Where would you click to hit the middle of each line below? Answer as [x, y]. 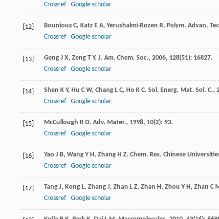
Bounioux [58, 25]
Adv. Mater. [109, 122]
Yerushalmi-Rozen [132, 25]
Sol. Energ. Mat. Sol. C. [181, 90]
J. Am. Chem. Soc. [123, 58]
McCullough [61, 122]
